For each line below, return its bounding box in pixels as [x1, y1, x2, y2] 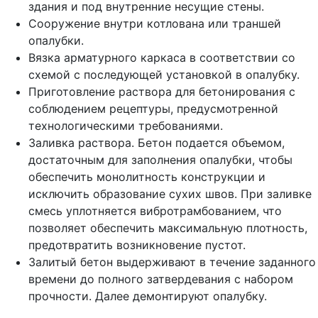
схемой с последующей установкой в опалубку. [28, 67, 300, 82]
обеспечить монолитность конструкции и [28, 169, 265, 184]
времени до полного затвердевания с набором [28, 271, 293, 286]
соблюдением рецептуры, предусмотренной [28, 101, 278, 116]
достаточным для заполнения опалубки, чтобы [28, 152, 292, 167]
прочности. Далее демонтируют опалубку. [28, 288, 267, 303]
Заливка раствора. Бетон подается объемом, [28, 135, 285, 150]
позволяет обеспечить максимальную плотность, [28, 220, 307, 235]
